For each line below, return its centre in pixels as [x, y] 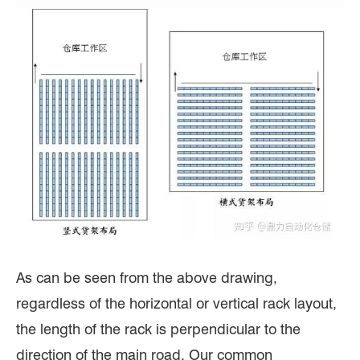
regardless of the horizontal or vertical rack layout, [176, 303]
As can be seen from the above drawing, [147, 277]
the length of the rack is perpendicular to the [158, 329]
